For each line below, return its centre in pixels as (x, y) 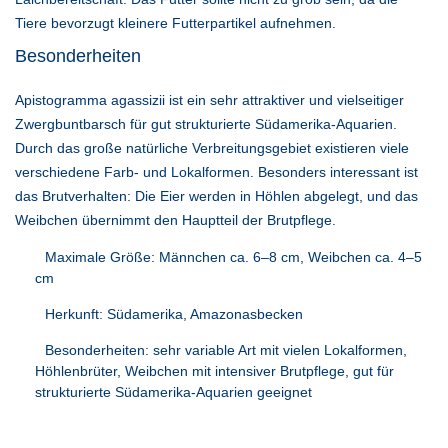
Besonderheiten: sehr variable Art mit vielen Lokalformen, (226, 350)
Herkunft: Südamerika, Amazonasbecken (174, 314)
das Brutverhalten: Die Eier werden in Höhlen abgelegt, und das (216, 196)
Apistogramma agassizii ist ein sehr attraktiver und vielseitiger (209, 100)
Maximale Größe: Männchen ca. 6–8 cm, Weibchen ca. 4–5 (233, 257)
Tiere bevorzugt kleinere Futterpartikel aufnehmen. (175, 23)
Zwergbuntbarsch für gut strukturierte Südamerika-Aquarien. (206, 124)
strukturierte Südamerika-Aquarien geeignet (173, 392)
